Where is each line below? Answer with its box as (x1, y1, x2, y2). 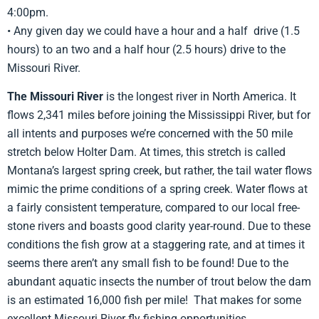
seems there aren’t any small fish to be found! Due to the (7, 256, 288, 270)
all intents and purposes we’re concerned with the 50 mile (7, 126, 293, 140)
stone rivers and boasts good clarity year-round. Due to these (7, 219, 310, 233)
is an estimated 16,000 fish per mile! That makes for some (7, 293, 301, 307)
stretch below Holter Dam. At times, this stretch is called (7, 145, 286, 159)
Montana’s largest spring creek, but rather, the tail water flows (7, 163, 312, 177)
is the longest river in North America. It (103, 89, 296, 103)
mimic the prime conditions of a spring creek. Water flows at (7, 182, 308, 196)
